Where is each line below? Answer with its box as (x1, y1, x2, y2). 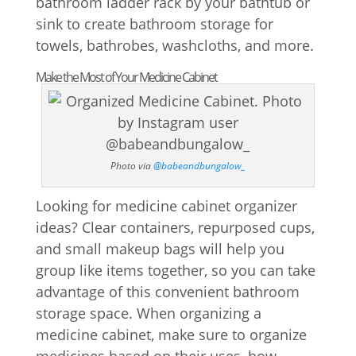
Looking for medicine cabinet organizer (35, 196, 297, 215)
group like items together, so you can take (35, 261, 315, 280)
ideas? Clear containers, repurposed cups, (35, 218, 315, 237)
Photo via (110, 159, 153, 172)
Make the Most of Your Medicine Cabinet (35, 68, 217, 86)
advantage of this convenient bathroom (35, 282, 300, 301)
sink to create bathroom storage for (35, 14, 273, 33)
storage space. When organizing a (35, 304, 261, 323)
